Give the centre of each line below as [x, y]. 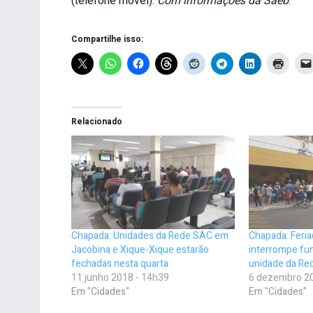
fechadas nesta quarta [120, 263]
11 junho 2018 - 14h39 [120, 277]
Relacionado [97, 122]
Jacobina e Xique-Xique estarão [140, 249]
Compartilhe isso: [107, 39]
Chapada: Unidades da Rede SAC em [150, 235]
